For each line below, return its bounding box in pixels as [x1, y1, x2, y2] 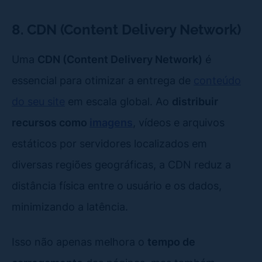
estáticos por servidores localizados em [12, 136, 207, 150]
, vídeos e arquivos [133, 115, 225, 129]
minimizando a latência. [12, 199, 131, 213]
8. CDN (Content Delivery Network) [12, 20, 241, 38]
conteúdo [194, 73, 241, 87]
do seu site [12, 94, 65, 108]
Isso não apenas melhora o [12, 235, 147, 248]
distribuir [172, 94, 218, 108]
